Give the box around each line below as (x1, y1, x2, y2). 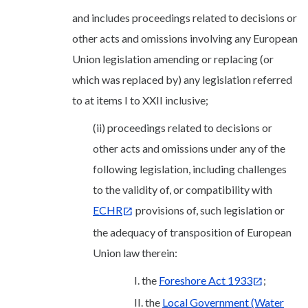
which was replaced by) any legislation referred (72, 73, 292, 87)
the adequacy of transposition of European (93, 225, 291, 239)
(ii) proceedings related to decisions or (93, 121, 272, 135)
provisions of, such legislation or (133, 203, 285, 217)
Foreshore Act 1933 (159, 274, 252, 287)
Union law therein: (93, 246, 177, 260)
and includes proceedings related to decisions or (72, 11, 297, 25)
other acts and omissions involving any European (72, 32, 298, 45)
